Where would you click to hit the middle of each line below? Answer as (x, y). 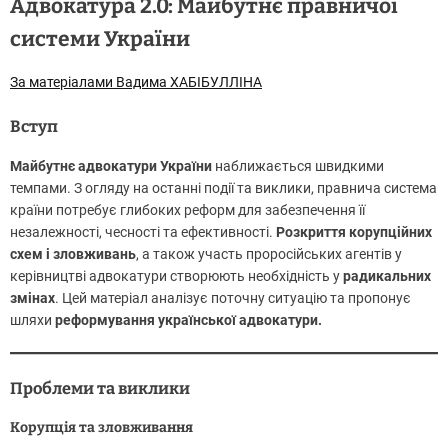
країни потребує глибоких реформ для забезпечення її (187, 209)
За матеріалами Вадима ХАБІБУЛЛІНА (136, 81)
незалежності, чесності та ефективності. (143, 231)
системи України (100, 38)
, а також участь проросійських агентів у (269, 253)
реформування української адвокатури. (188, 319)
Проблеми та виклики (100, 388)
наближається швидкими (298, 165)
